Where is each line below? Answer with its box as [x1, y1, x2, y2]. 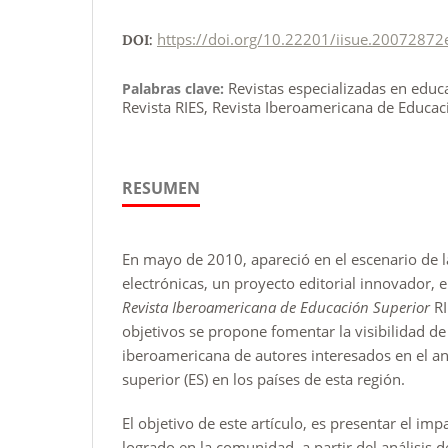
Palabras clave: [122, 78, 228, 98]
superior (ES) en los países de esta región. [122, 368, 405, 389]
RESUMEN [122, 176, 200, 199]
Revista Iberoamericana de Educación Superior [122, 296, 434, 317]
